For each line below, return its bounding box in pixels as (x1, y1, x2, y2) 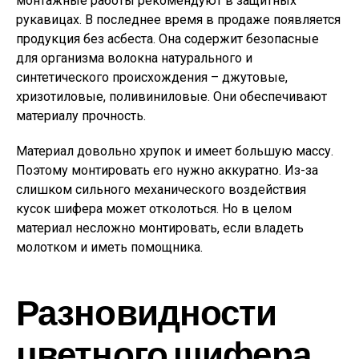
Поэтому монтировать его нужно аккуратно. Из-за (16, 163, 318, 178)
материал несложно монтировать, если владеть (16, 220, 304, 236)
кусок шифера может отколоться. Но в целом (16, 201, 292, 216)
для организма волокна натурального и (16, 50, 252, 66)
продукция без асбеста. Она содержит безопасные (16, 31, 319, 46)
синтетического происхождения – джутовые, (16, 70, 288, 85)
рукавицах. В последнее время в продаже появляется (16, 12, 341, 27)
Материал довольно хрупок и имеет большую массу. (16, 143, 333, 159)
